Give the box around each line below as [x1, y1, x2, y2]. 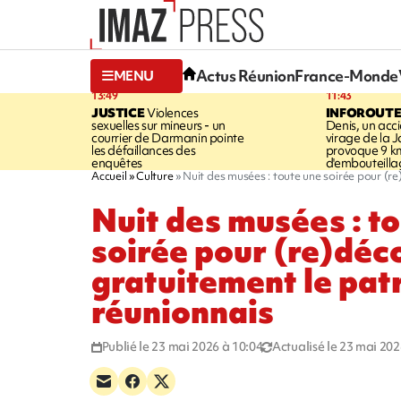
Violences [144, 104, 199, 121]
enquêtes [91, 154, 142, 171]
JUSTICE [91, 104, 145, 121]
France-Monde [294, 65, 398, 87]
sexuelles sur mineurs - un [91, 116, 226, 133]
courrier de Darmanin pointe [91, 129, 244, 146]
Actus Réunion [195, 65, 295, 87]
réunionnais [91, 289, 274, 334]
